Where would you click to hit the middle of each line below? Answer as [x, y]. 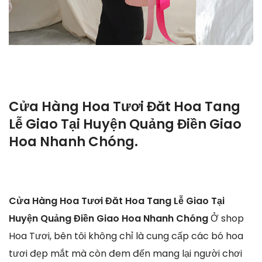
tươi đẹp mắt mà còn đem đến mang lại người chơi [125, 253]
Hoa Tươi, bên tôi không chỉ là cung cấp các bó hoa [126, 236]
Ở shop [227, 218]
